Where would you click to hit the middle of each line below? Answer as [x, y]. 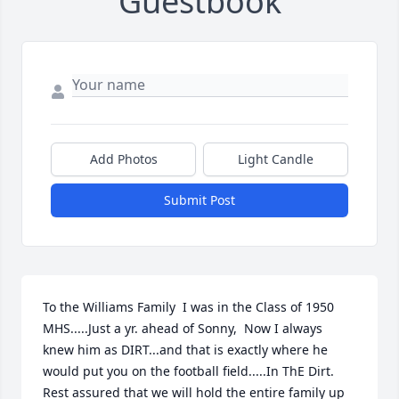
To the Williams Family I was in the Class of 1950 [188, 306]
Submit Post [199, 199]
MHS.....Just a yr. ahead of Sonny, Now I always [183, 328]
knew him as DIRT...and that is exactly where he [185, 349]
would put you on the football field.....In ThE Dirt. [188, 370]
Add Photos [123, 159]
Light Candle [276, 159]
